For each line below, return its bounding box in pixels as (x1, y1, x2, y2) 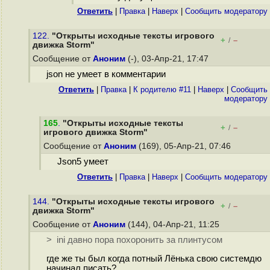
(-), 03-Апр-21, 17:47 (125, 54, 211, 63)
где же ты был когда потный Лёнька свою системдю (46, 254, 262, 264)
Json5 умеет (57, 157, 108, 167)
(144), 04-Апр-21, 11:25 (125, 220, 222, 229)
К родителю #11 (133, 85, 191, 94)
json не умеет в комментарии (46, 69, 166, 80)
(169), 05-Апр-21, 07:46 (136, 142, 233, 151)
